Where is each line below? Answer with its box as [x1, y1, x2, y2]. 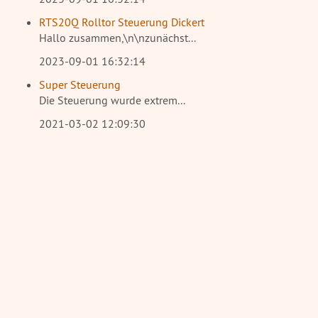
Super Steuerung [39, 77, 121, 92]
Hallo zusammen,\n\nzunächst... [39, 30, 196, 45]
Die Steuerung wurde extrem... [39, 92, 185, 107]
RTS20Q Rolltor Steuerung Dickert [39, 14, 204, 29]
